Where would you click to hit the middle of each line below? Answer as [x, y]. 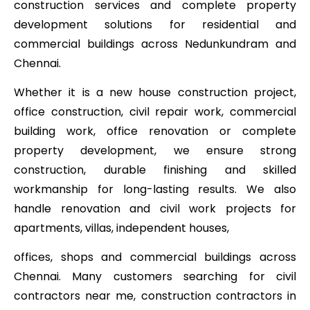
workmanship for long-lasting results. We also [155, 189]
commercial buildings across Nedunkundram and [155, 44]
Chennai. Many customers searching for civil [155, 277]
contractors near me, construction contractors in [155, 296]
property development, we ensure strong [155, 150]
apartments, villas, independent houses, [121, 228]
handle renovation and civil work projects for [155, 208]
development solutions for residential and [155, 24]
